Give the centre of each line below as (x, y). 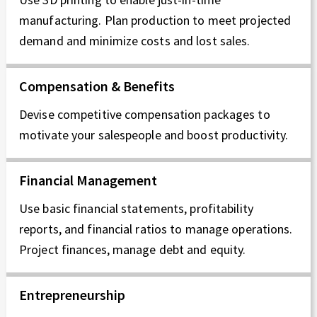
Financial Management (88, 180)
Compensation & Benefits (97, 86)
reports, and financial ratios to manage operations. (156, 229)
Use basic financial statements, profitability (136, 208)
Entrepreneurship (72, 294)
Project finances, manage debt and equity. (133, 249)
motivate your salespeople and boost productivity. (154, 134)
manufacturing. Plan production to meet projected (155, 21)
